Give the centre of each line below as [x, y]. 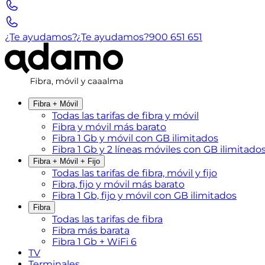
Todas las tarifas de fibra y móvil [125, 116]
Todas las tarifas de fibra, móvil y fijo [135, 173]
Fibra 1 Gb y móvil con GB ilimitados [135, 138]
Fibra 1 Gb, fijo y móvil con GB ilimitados [144, 195]
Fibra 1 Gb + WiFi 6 [94, 242]
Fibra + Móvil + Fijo [67, 161]
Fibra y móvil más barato [109, 127]
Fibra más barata [91, 230]
